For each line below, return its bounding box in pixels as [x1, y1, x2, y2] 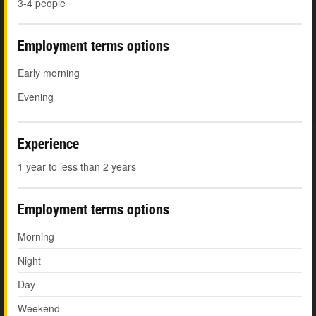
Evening [18, 90, 54, 104]
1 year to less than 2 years [18, 159, 136, 174]
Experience [18, 135, 79, 152]
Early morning [18, 66, 80, 80]
